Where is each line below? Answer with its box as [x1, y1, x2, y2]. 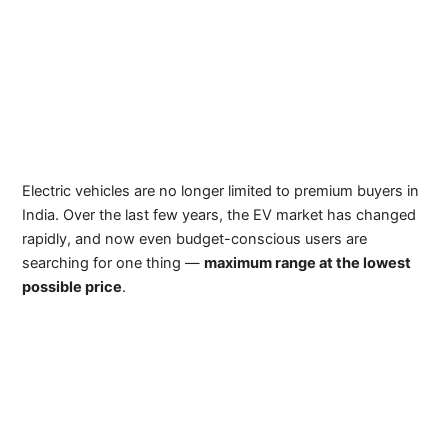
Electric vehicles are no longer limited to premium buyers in [22, 181, 420, 200]
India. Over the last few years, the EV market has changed [22, 205, 417, 224]
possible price [22, 277, 123, 296]
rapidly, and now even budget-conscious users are [22, 229, 368, 248]
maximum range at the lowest [204, 253, 412, 272]
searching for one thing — [22, 253, 205, 272]
